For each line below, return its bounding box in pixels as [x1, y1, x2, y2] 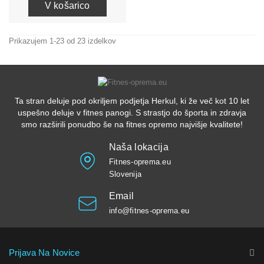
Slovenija [108, 169, 142, 179]
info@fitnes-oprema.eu [108, 206, 190, 216]
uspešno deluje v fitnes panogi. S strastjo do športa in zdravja [18, 107, 246, 117]
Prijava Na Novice [9, 247, 80, 258]
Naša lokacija [108, 141, 169, 152]
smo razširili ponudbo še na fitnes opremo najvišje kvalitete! [21, 119, 243, 129]
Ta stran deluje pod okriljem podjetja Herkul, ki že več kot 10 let [15, 95, 249, 105]
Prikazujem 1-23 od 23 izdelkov [9, 37, 116, 46]
